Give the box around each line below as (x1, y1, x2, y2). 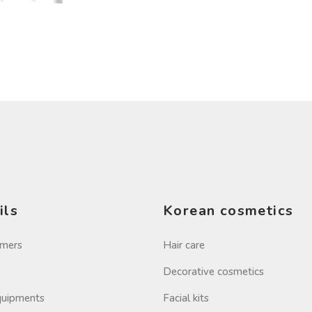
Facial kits (163, 291, 209, 306)
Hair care (163, 238, 205, 253)
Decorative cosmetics (163, 265, 264, 279)
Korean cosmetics (163, 201, 294, 221)
